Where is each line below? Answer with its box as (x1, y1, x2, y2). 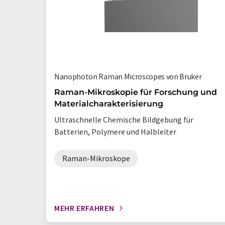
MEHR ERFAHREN (54, 203, 115, 213)
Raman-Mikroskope (62, 153, 130, 163)
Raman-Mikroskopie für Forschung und (54, 87, 217, 97)
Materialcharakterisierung (54, 99, 163, 108)
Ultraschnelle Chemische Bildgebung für (54, 115, 193, 125)
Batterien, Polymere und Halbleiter (54, 127, 176, 137)
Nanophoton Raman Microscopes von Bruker (54, 71, 202, 81)
